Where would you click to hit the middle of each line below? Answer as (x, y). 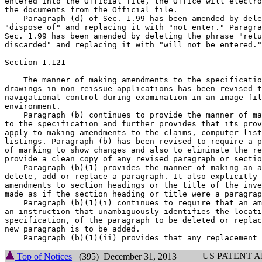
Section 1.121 (35, 62)
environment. (33, 106)
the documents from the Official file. (91, 10)
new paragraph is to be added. (73, 229)
